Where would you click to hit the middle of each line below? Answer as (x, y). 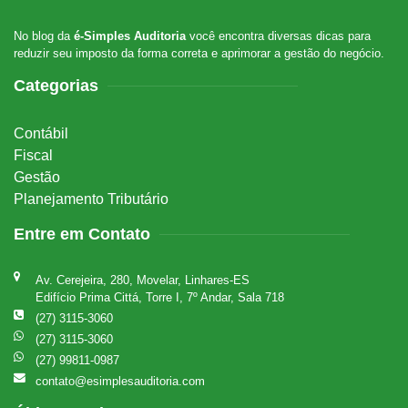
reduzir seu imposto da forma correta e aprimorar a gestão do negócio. (199, 53)
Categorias (56, 85)
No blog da (44, 36)
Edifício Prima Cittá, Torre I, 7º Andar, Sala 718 (160, 297)
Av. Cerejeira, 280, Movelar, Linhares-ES (143, 280)
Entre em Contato (82, 234)
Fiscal (33, 155)
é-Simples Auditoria (130, 36)
